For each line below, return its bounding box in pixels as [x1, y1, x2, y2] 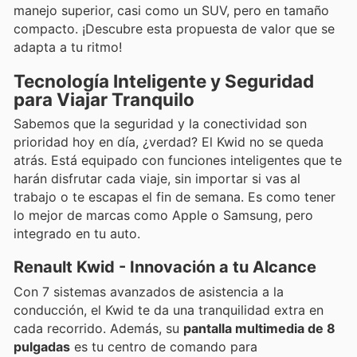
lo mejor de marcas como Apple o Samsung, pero [14, 206, 313, 223]
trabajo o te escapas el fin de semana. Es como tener [14, 188, 335, 205]
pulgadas [14, 338, 70, 355]
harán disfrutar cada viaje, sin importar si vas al [14, 170, 300, 186]
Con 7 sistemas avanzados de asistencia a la [14, 283, 284, 300]
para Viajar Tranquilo [14, 88, 194, 110]
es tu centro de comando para [70, 338, 257, 355]
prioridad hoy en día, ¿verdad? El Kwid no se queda [14, 133, 324, 150]
